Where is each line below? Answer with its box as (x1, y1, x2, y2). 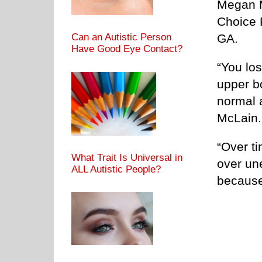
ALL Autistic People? (71, 163, 161, 175)
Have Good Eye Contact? (71, 43, 182, 55)
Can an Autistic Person (71, 32, 171, 43)
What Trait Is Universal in (71, 151, 182, 163)
